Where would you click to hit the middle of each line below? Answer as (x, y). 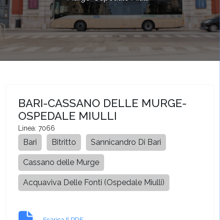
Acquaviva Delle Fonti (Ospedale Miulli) (94, 182)
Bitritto (64, 142)
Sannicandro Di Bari (126, 142)
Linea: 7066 (37, 128)
